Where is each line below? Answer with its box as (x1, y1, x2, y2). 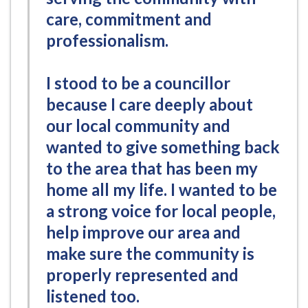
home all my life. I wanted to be (46, 179, 277, 199)
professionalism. (46, 30, 168, 50)
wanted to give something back (46, 136, 280, 157)
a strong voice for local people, (46, 200, 276, 221)
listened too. (46, 285, 143, 306)
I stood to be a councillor (46, 72, 230, 93)
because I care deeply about (46, 93, 253, 114)
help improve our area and (46, 221, 241, 242)
